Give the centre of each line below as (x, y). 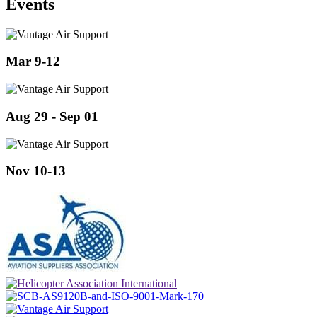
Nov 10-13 (36, 171)
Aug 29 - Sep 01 (52, 116)
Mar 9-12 (33, 62)
